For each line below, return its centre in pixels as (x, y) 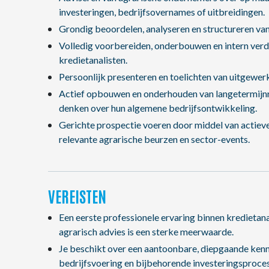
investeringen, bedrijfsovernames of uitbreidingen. (162, 12)
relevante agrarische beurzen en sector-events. (154, 139)
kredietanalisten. (93, 60)
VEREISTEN (77, 196)
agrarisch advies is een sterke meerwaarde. (146, 231)
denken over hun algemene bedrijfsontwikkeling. (158, 108)
